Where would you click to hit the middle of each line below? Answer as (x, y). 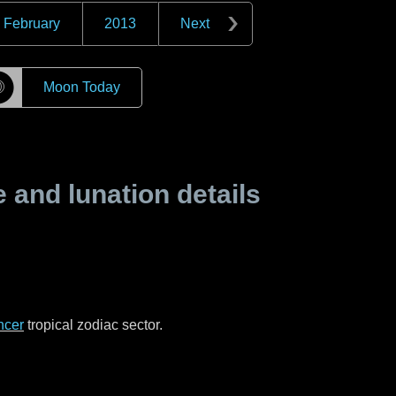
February (32, 23)
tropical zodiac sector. (93, 325)
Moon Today (81, 87)
